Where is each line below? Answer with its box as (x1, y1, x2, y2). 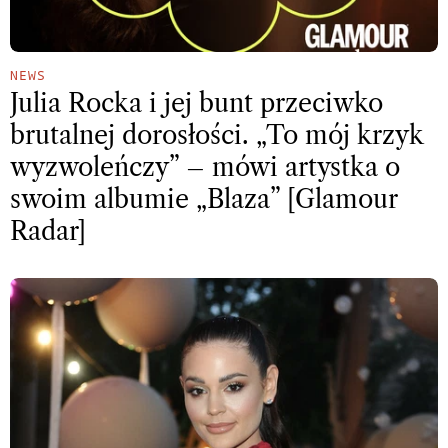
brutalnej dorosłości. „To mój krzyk (10, 119, 423, 151)
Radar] (10, 215, 86, 247)
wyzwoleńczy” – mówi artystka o (10, 151, 400, 183)
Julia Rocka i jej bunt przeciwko (10, 87, 383, 119)
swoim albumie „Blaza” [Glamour (10, 183, 397, 215)
